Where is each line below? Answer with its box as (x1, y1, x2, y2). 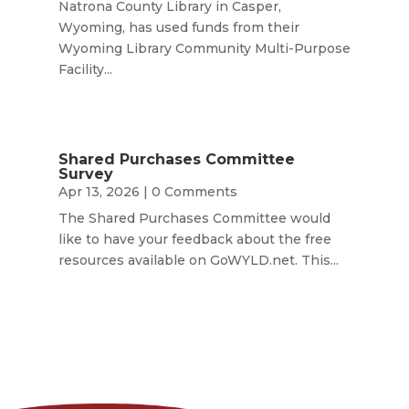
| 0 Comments (139, 184, 237, 201)
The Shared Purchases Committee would (58, 210, 330, 227)
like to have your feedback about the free (58, 231, 331, 248)
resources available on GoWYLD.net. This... (58, 252, 339, 269)
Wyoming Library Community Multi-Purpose (58, 40, 351, 57)
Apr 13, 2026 (58, 184, 140, 201)
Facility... (58, 61, 112, 78)
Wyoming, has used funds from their (58, 19, 299, 36)
